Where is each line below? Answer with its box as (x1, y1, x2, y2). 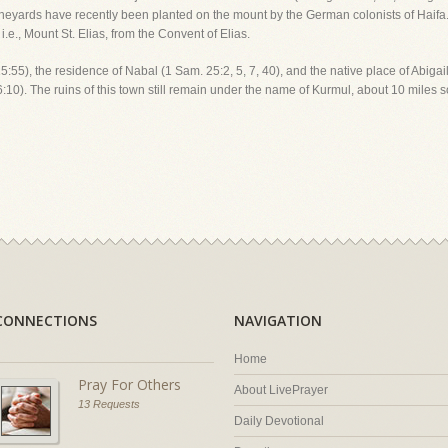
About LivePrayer (234, 383, 328, 397)
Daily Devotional (234, 414, 324, 428)
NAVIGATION (234, 311, 322, 330)
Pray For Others (78, 375, 181, 394)
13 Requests (78, 398, 140, 410)
